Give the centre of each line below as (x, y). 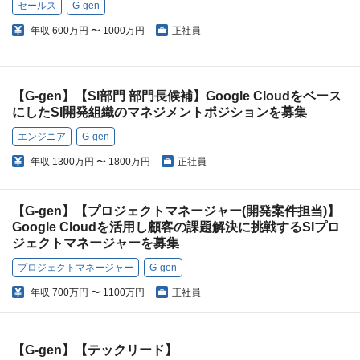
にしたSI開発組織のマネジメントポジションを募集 (160, 112)
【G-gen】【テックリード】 (95, 350)
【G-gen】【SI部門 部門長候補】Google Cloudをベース (177, 96)
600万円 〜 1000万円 (98, 31)
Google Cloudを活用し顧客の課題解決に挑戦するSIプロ (176, 227)
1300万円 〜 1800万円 (101, 162)
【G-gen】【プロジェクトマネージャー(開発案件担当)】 (176, 211)
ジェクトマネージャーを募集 (96, 243)
